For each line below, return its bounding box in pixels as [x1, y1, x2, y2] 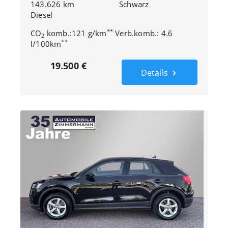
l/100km [31, 39, 62, 49]
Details [140, 67, 170, 78]
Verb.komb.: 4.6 [113, 28, 173, 38]
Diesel [31, 10, 53, 20]
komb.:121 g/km [44, 28, 107, 38]
